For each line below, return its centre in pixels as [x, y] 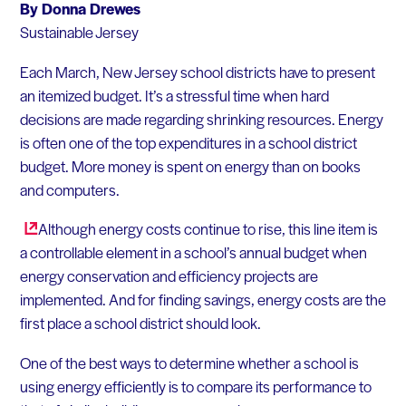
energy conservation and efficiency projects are [169, 276]
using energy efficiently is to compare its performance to [195, 386]
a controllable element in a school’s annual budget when [193, 252]
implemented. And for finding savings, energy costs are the [203, 300]
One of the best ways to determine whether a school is [189, 362]
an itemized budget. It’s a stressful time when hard [174, 95]
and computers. [69, 189]
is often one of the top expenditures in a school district [188, 142]
